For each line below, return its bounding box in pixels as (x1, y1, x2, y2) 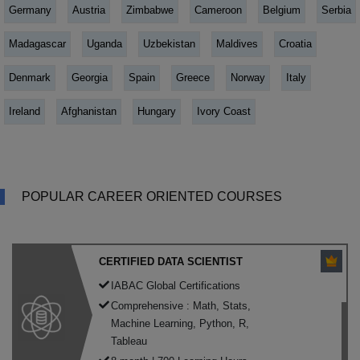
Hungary (137, 104, 176, 117)
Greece (176, 71, 210, 84)
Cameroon (194, 3, 242, 16)
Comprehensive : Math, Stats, (111, 299, 251, 312)
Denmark (9, 71, 51, 84)
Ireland (9, 104, 40, 117)
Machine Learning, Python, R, (111, 317, 249, 329)
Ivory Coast (197, 104, 251, 117)
